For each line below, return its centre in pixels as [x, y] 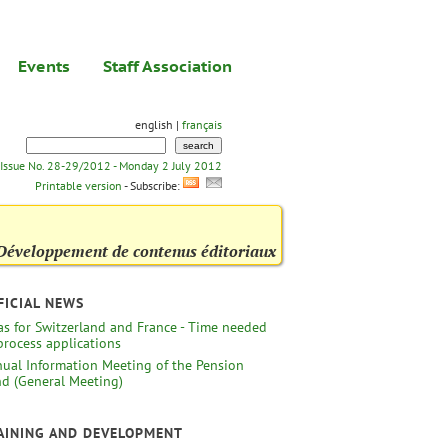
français [202, 124]
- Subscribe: [153, 185]
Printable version [78, 185]
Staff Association [167, 66]
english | [157, 124]
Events [44, 66]
